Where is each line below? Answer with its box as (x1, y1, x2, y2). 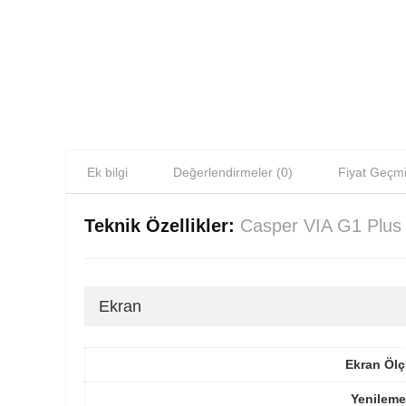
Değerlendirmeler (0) (173, 164, 293, 179)
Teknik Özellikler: (84, 215, 240, 236)
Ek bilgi (87, 164, 128, 179)
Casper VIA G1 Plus (240, 215, 401, 236)
